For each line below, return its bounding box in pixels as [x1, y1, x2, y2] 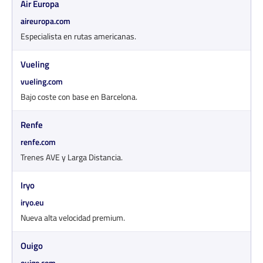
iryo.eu [21, 195, 44, 208]
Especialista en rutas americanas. [21, 29, 136, 42]
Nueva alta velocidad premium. [21, 211, 125, 224]
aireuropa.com [21, 14, 70, 27]
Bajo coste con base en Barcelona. [21, 90, 137, 103]
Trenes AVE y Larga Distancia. [21, 150, 123, 163]
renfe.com [21, 135, 56, 148]
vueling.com [21, 75, 63, 87]
